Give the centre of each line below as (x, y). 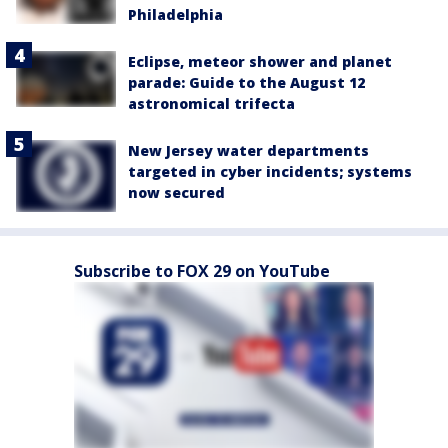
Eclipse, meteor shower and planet (260, 61)
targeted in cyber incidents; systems (270, 171)
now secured (176, 192)
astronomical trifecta (211, 103)
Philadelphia (175, 14)
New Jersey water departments (248, 150)
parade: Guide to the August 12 (246, 82)
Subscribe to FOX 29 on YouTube (202, 271)
